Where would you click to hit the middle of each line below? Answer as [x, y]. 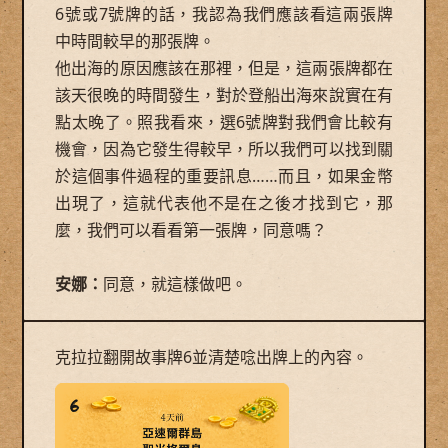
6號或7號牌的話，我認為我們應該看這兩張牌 [224, 13]
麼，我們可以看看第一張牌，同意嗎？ [191, 229]
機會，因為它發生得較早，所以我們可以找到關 [224, 148]
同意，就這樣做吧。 [175, 283]
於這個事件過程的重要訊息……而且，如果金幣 [224, 175]
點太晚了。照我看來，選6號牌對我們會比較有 [224, 121]
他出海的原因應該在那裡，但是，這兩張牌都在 [224, 67]
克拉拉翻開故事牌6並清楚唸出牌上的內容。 [212, 357]
